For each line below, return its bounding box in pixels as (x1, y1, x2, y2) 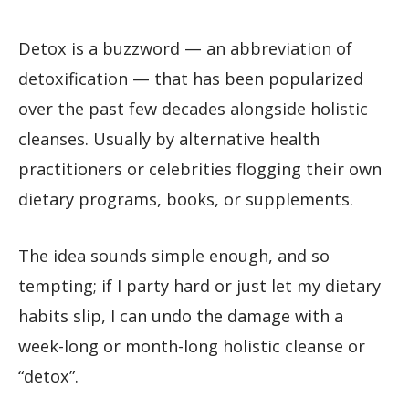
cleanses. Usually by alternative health (18, 127, 320, 150)
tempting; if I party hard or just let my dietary (18, 274, 381, 297)
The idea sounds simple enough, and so (18, 244, 330, 267)
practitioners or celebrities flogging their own (18, 157, 382, 180)
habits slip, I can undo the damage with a (18, 304, 343, 327)
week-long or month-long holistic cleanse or (18, 334, 365, 357)
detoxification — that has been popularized (18, 67, 363, 89)
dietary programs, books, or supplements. (18, 187, 353, 210)
